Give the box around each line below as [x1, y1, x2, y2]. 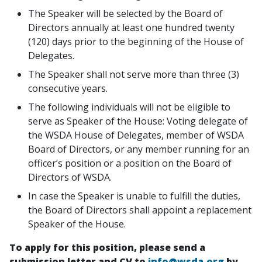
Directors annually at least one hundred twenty [28, 21, 235, 34]
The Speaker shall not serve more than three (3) [28, 68, 239, 81]
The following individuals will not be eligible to [28, 101, 230, 113]
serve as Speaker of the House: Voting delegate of [28, 115, 248, 127]
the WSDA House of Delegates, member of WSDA [28, 129, 244, 142]
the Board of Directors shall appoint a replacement [28, 204, 251, 216]
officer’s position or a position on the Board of [28, 157, 232, 170]
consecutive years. [28, 82, 108, 95]
